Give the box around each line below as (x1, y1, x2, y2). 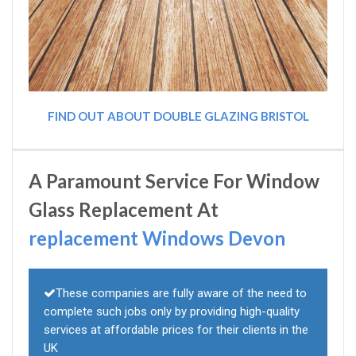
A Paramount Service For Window (29, 169, 319, 193)
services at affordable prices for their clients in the (44, 323, 308, 338)
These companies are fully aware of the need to (56, 286, 307, 301)
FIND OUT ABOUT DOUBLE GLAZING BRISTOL (47, 109, 309, 124)
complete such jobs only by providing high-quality (44, 304, 300, 319)
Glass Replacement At (29, 198, 219, 222)
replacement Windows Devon (29, 226, 285, 250)
